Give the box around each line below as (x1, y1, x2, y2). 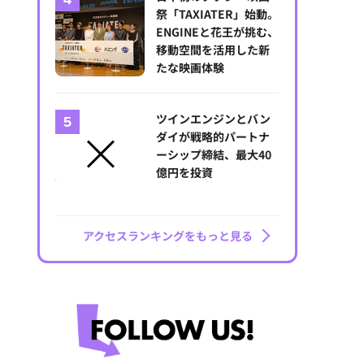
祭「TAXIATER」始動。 (156, 5, 279, 22)
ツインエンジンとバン (156, 110, 271, 128)
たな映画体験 (156, 58, 225, 76)
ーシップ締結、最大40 (156, 146, 272, 163)
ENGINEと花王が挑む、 (156, 23, 279, 40)
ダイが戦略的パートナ (156, 128, 271, 145)
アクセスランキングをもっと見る (82, 227, 253, 245)
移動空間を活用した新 (156, 41, 271, 58)
